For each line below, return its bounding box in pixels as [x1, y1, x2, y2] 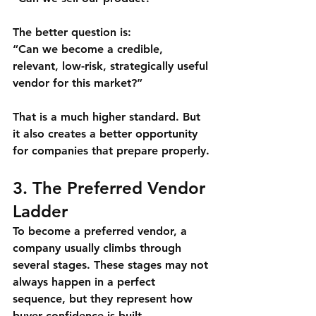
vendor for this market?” [13, 76, 142, 90]
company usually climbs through [13, 241, 185, 255]
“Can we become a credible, [13, 42, 166, 56]
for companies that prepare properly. [13, 144, 209, 158]
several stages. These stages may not [13, 258, 212, 272]
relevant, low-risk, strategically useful [13, 59, 212, 73]
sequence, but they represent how [13, 292, 196, 306]
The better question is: [13, 25, 131, 39]
